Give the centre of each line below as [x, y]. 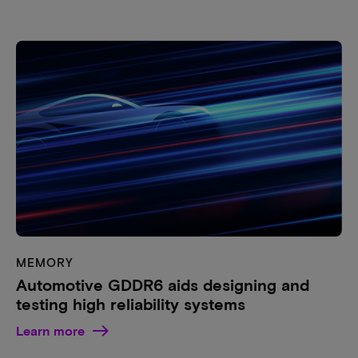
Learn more [50, 330]
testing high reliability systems [131, 303]
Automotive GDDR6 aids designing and [163, 284]
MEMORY [45, 262]
